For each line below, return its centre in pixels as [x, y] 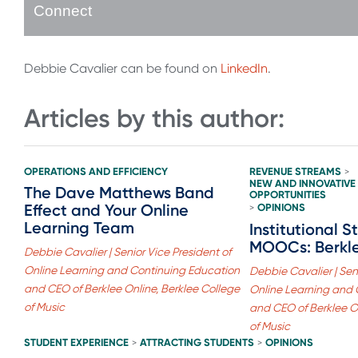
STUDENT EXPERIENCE [76, 342]
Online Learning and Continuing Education [132, 270]
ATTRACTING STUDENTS [197, 342]
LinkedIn [244, 69]
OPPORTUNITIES [288, 194]
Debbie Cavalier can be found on [122, 69]
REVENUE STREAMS [296, 171]
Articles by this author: [154, 119]
